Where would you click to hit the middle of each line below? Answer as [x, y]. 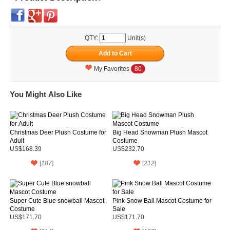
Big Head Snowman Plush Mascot [160, 132]
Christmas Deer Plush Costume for [58, 132]
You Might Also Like [46, 94]
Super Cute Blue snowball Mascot [57, 200]
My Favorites [112, 69]
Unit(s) [136, 38]
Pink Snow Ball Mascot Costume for [162, 200]
